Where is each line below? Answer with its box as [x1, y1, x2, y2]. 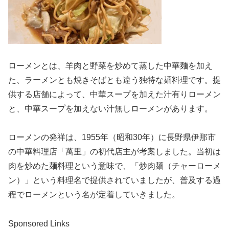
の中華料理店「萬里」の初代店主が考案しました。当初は [8, 147, 221, 156]
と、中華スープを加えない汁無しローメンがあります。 [8, 104, 213, 113]
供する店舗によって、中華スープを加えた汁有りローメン [8, 89, 221, 99]
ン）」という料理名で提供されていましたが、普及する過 [8, 176, 221, 185]
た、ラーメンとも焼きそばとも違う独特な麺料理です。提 [8, 75, 221, 84]
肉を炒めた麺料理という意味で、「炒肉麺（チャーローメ [8, 162, 221, 171]
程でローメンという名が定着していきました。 [8, 190, 180, 199]
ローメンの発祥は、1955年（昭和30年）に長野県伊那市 [8, 133, 216, 142]
